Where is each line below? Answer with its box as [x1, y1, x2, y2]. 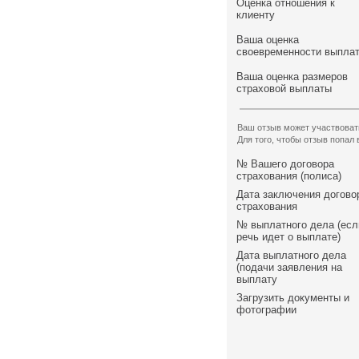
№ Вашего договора [236, 158, 334, 170]
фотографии [236, 304, 296, 316]
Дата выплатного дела [236, 249, 346, 261]
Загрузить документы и [236, 292, 349, 304]
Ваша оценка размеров [236, 71, 348, 83]
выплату [236, 273, 277, 285]
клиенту [236, 9, 275, 21]
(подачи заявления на [236, 261, 342, 273]
